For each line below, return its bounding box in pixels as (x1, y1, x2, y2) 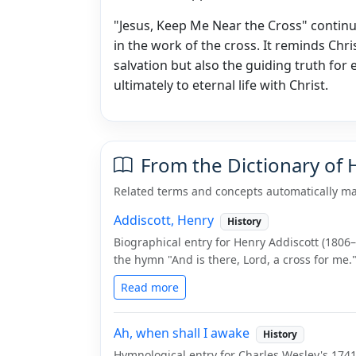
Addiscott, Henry (114, 211, 214, 229)
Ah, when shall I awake (114, 324, 250, 342)
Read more (121, 279, 179, 295)
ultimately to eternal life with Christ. (114, 75, 328, 94)
